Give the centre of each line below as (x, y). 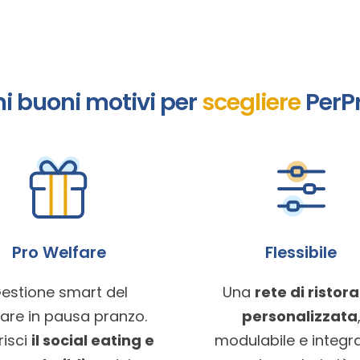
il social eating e (92, 341)
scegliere (253, 102)
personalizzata (299, 317)
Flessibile (301, 253)
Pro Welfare (59, 253)
